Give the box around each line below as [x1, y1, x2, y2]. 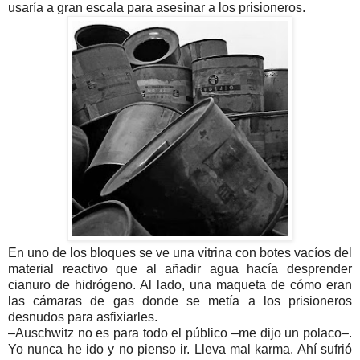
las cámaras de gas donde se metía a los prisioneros [8, 293, 352, 308]
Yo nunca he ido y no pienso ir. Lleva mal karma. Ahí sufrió [8, 342, 352, 356]
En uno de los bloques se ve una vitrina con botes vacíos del [8, 245, 352, 260]
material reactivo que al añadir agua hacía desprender [8, 261, 352, 276]
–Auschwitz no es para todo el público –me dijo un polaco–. [8, 325, 352, 340]
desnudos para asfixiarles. [8, 309, 157, 324]
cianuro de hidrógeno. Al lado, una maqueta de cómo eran [8, 277, 352, 292]
